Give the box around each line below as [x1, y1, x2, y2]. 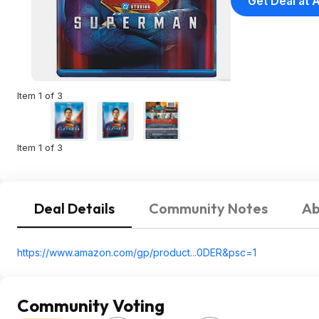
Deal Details [34, 199, 115, 217]
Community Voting [17, 295, 164, 316]
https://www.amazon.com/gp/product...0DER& [17, 246, 229, 258]
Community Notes [149, 199, 268, 217]
